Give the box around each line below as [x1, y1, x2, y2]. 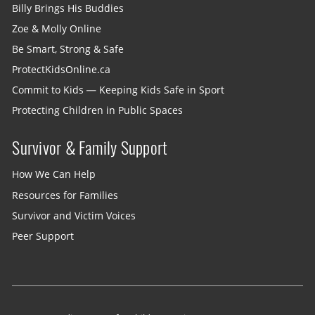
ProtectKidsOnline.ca [12, 63, 111, 76]
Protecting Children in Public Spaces [12, 104, 184, 117]
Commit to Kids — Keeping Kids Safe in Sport [12, 83, 225, 96]
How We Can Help [12, 168, 96, 181]
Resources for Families [12, 188, 119, 202]
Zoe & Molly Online [12, 22, 102, 35]
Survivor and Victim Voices [12, 209, 136, 222]
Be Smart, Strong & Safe [12, 42, 124, 56]
